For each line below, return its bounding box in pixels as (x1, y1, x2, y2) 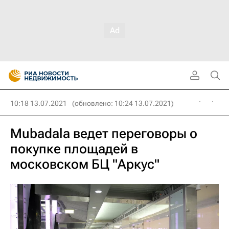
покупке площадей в (10, 141, 138, 156)
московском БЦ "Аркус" (10, 156, 159, 172)
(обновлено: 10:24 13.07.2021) (72, 99, 174, 107)
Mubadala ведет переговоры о (10, 126, 197, 141)
